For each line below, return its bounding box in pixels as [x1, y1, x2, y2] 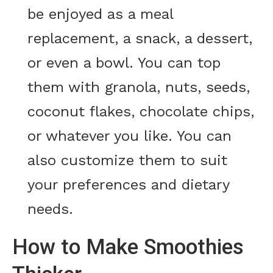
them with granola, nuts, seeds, [27, 79, 250, 96]
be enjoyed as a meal [27, 5, 173, 23]
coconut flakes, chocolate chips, [27, 103, 254, 121]
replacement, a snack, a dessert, [27, 30, 252, 48]
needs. [27, 200, 73, 218]
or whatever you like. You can [27, 127, 232, 145]
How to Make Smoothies [12, 235, 244, 260]
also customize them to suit [27, 152, 227, 169]
